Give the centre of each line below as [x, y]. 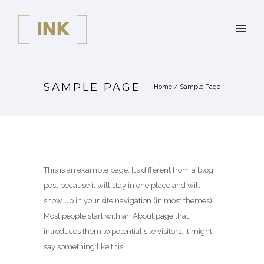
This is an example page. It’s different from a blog [128, 170]
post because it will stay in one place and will [122, 185]
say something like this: [84, 247]
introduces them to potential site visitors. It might [128, 231]
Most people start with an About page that [116, 216]
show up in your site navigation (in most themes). [129, 201]
